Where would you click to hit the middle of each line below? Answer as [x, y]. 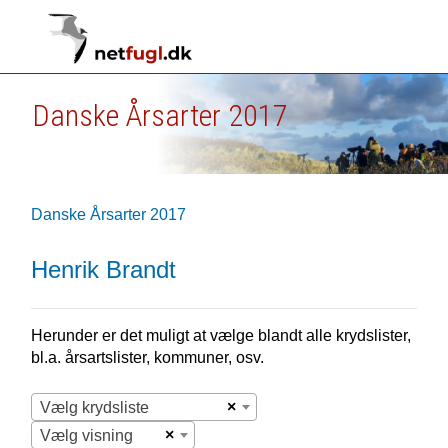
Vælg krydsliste [94, 407]
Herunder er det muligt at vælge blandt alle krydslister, [220, 335]
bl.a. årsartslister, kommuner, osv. [147, 357]
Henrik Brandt [103, 269]
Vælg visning [86, 435]
